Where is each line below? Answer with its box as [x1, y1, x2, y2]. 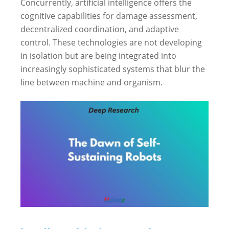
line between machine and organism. [20, 77, 163, 88]
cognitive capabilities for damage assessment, [20, 10, 197, 21]
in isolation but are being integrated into [20, 50, 176, 61]
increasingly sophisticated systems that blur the [20, 63, 205, 75]
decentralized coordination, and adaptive [20, 24, 179, 35]
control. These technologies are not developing [20, 37, 202, 48]
